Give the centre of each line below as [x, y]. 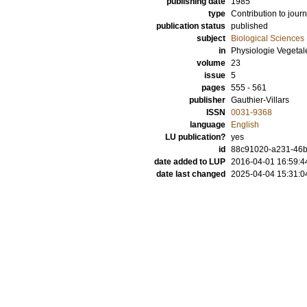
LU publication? [195, 137]
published [249, 26]
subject [211, 38]
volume [211, 63]
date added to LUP [190, 162]
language [208, 125]
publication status [191, 26]
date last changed [191, 174]
